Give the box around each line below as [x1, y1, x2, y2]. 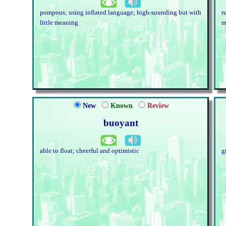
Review [147, 102, 169, 109]
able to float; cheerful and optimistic [40, 147, 139, 154]
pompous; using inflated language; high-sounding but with [40, 9, 201, 16]
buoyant [103, 118, 138, 128]
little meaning [40, 19, 78, 26]
